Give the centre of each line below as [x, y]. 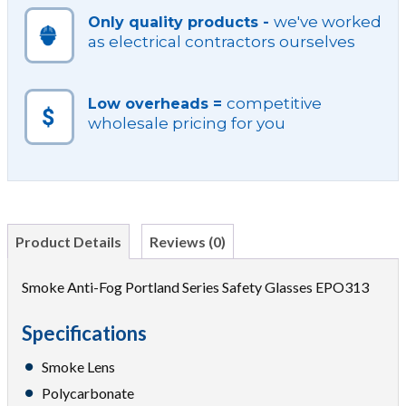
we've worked [328, 22]
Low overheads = [157, 104]
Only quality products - [181, 22]
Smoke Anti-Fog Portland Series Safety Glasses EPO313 [195, 287]
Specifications [84, 333]
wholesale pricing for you [187, 123]
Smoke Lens [78, 367]
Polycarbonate [88, 393]
